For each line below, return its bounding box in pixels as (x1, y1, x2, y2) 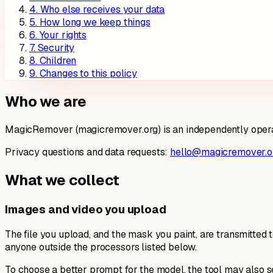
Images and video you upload (5, 201, 166, 217)
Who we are (5, 91, 87, 111)
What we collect (5, 170, 119, 190)
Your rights (39, 28, 87, 41)
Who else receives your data (40, 2, 165, 16)
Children (39, 54, 77, 67)
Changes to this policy (39, 66, 138, 80)
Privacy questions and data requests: (5, 145, 171, 158)
